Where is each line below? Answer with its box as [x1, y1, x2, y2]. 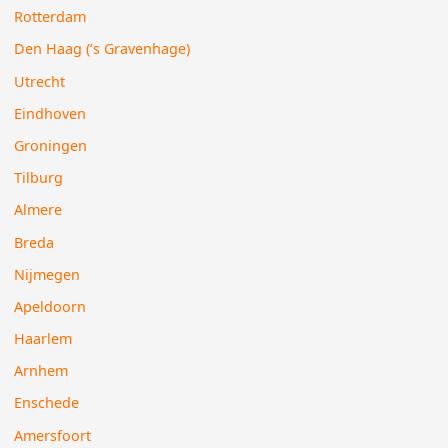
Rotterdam [14, 7, 87, 27]
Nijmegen [14, 264, 81, 284]
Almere [14, 200, 63, 220]
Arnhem [14, 361, 69, 381]
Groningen [14, 135, 88, 155]
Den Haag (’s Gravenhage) [14, 39, 191, 59]
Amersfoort [14, 425, 92, 445]
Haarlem [14, 329, 73, 349]
